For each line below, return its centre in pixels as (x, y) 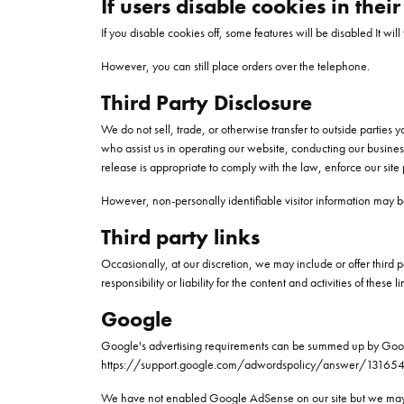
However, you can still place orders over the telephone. (235, 66)
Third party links (180, 237)
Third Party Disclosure (207, 102)
